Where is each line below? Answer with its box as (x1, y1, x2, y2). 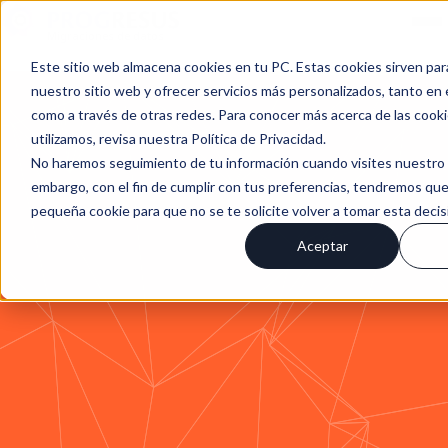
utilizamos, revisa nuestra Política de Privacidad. (30, 129, 326, 147)
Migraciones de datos (46, 28, 164, 44)
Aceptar (296, 236, 348, 254)
